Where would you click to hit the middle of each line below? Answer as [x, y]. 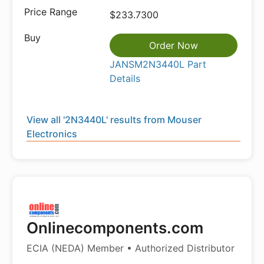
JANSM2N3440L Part [158, 65]
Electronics [52, 134]
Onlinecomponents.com [115, 228]
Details [125, 79]
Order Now [174, 46]
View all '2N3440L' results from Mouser [114, 120]
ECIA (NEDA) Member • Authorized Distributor [131, 248]
